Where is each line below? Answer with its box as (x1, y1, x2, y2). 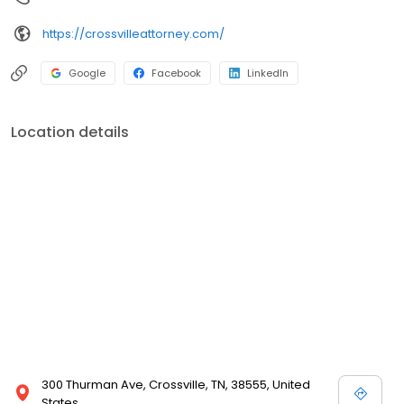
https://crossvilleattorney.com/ (42, 24, 225, 42)
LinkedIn (247, 66, 289, 81)
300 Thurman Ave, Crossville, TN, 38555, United (41, 376, 310, 394)
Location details (11, 122, 129, 143)
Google (69, 66, 106, 81)
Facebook (151, 66, 201, 81)
